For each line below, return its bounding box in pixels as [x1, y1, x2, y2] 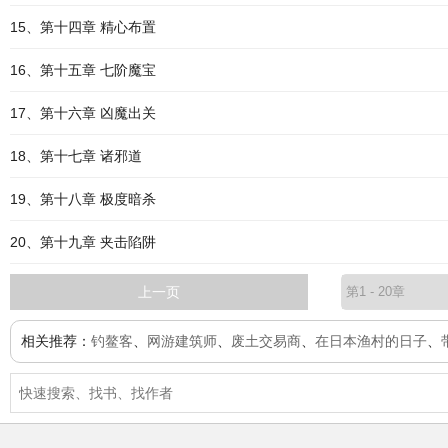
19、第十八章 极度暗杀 [10, 191, 156, 207]
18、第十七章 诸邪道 [10, 148, 142, 164]
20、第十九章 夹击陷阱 [10, 234, 156, 250]
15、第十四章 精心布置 [10, 19, 156, 35]
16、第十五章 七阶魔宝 [10, 62, 156, 78]
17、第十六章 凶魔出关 [10, 105, 156, 121]
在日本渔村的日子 [315, 333, 427, 349]
